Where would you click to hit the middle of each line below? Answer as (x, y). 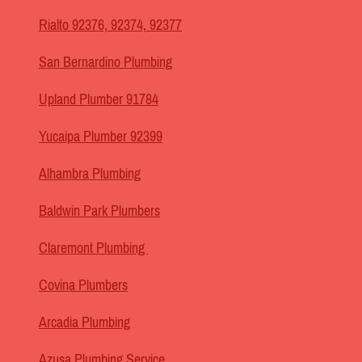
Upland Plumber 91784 (99, 100)
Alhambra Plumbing (90, 174)
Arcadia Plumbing (84, 323)
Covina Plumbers (83, 286)
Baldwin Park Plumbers (99, 211)
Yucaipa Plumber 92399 (101, 137)
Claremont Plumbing (93, 248)
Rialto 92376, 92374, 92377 (110, 25)
